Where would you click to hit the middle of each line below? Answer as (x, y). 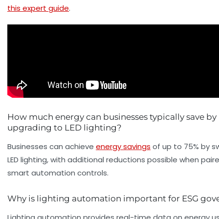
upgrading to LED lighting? (65, 128)
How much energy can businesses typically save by (112, 117)
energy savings (123, 147)
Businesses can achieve (52, 147)
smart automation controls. (58, 173)
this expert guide (38, 8)
